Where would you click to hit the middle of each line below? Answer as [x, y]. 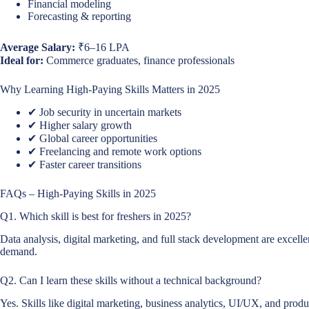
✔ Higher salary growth [80, 126]
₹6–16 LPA [102, 47]
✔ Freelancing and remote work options [114, 152]
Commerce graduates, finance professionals [139, 60]
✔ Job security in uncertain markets [104, 112]
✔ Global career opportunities [92, 139]
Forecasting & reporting [79, 16]
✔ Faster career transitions [84, 165]
